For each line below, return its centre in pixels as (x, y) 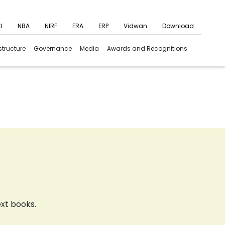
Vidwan (135, 26)
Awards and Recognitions (147, 48)
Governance (53, 48)
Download (178, 26)
